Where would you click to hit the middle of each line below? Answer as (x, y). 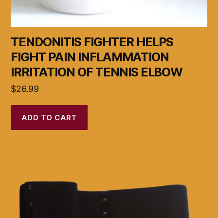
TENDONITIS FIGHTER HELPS (92, 42)
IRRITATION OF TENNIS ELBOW (97, 72)
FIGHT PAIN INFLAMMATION (90, 57)
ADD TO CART (49, 117)
